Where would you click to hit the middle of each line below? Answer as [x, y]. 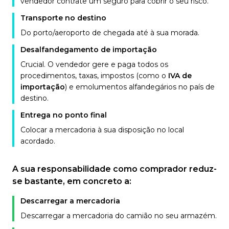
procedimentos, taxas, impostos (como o [94, 76]
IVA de [180, 76]
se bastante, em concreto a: [72, 181]
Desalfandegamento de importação [89, 50]
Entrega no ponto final [64, 115]
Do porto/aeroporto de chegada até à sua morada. [110, 33]
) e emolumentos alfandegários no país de [140, 87]
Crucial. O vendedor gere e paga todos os [94, 64]
